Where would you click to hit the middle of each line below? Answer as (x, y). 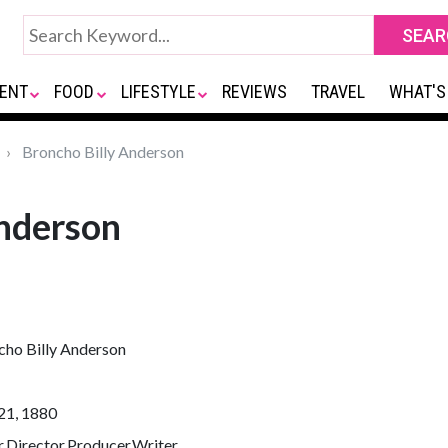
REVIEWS (255, 91)
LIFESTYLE (158, 91)
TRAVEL (338, 91)
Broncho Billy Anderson (101, 151)
